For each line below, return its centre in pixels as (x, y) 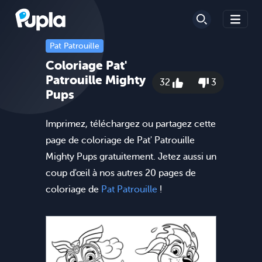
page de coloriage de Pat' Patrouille (120, 140)
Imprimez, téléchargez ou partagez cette (131, 124)
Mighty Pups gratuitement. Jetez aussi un (131, 156)
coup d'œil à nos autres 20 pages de (121, 173)
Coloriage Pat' (86, 65)
